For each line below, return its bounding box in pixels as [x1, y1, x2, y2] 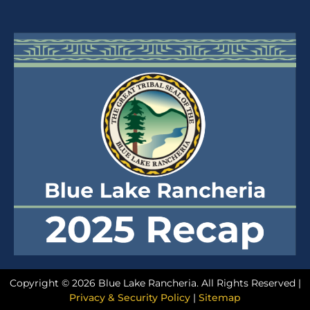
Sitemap [199, 291, 241, 304]
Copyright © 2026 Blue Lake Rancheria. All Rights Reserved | [9, 277, 301, 290]
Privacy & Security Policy [69, 291, 190, 304]
